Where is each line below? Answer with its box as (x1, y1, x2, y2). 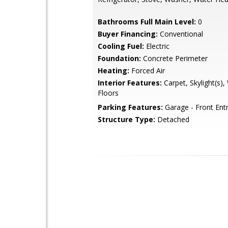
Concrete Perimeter (141, 53, 208, 63)
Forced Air (129, 66, 165, 75)
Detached (155, 115, 189, 124)
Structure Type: (98, 115, 155, 124)
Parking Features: (98, 102, 163, 112)
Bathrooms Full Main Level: (98, 17, 196, 26)
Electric (144, 41, 169, 51)
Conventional (158, 29, 203, 39)
